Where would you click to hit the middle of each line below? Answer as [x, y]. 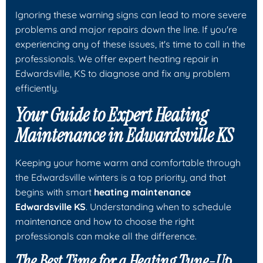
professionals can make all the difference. [106, 236]
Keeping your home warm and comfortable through [128, 162]
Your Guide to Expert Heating [112, 115]
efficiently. [37, 88]
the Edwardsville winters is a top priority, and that [121, 177]
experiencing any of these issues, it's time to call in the [130, 44]
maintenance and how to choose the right [105, 221]
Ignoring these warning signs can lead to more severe [131, 14]
